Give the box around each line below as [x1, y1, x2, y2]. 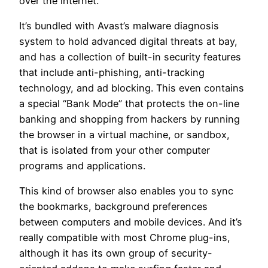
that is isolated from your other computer [19, 144, 210, 156]
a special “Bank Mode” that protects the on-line [19, 97, 239, 109]
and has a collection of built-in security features [19, 50, 241, 63]
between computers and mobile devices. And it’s [19, 216, 242, 229]
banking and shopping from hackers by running [19, 112, 240, 125]
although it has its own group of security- [19, 247, 212, 260]
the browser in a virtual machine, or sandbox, [19, 128, 230, 141]
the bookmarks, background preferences [19, 200, 208, 213]
